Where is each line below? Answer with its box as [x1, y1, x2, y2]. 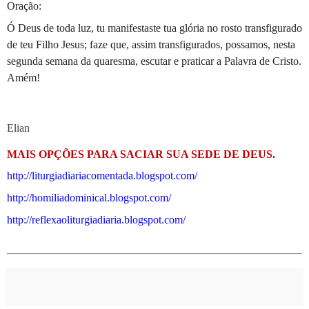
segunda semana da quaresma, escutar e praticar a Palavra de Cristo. [7, 54, 301, 67]
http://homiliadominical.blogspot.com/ [7, 192, 171, 204]
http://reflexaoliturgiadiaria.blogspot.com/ [7, 214, 186, 226]
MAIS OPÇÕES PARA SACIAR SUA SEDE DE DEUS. [7, 148, 275, 161]
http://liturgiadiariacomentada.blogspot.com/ [7, 170, 197, 182]
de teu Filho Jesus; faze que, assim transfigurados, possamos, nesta [7, 38, 295, 50]
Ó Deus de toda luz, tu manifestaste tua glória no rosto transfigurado [7, 21, 302, 34]
